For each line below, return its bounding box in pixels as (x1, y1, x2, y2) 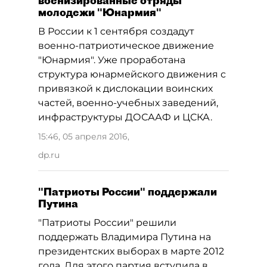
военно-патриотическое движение (38, 40, 214, 51)
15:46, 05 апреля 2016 (38, 131, 128, 142)
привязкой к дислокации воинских (38, 83, 213, 94)
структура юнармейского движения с (38, 69, 226, 80)
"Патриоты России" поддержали (38, 185, 217, 198)
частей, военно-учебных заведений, (38, 97, 218, 108)
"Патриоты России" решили (38, 217, 176, 228)
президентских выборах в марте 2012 (38, 246, 224, 257)
